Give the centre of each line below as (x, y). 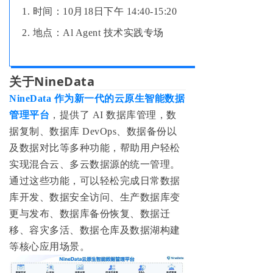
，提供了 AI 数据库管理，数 (113, 115)
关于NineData (52, 81)
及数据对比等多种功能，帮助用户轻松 (95, 147)
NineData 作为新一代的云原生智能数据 (97, 98)
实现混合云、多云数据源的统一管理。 (95, 164)
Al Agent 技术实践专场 (113, 32)
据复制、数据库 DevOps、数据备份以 (93, 131)
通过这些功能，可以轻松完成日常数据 (95, 180)
